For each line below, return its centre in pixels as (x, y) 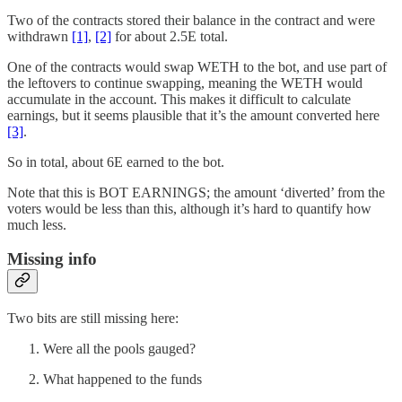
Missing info (52, 259)
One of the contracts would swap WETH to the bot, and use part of (197, 66)
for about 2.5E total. (170, 36)
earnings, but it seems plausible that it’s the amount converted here (193, 115)
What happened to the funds (122, 380)
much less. (37, 224)
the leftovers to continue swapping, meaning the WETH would (185, 83)
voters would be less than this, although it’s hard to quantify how (189, 208)
